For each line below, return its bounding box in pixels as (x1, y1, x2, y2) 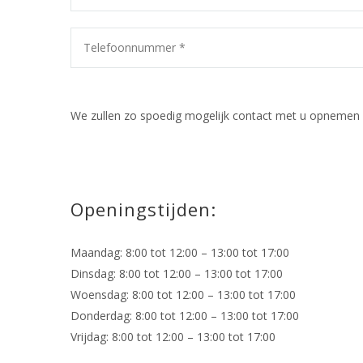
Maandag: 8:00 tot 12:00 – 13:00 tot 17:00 (70, 245, 289, 260)
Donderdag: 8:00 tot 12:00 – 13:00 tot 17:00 (70, 308, 299, 323)
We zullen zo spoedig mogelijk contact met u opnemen (70, 108, 360, 123)
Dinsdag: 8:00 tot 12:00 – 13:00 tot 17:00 (70, 266, 283, 281)
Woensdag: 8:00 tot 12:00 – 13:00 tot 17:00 (70, 287, 296, 302)
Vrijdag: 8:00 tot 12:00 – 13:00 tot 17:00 (70, 329, 275, 344)
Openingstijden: (70, 197, 216, 221)
